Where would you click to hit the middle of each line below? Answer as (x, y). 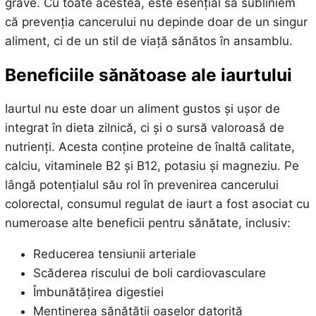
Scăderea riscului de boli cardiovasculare (149, 273)
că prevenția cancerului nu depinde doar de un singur (156, 22)
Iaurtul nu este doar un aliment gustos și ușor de (142, 109)
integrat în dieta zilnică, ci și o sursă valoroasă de (144, 128)
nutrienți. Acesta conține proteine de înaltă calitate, (150, 147)
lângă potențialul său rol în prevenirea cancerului (141, 185)
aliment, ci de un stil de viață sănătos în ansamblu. (148, 41)
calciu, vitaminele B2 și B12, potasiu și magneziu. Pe (152, 166)
